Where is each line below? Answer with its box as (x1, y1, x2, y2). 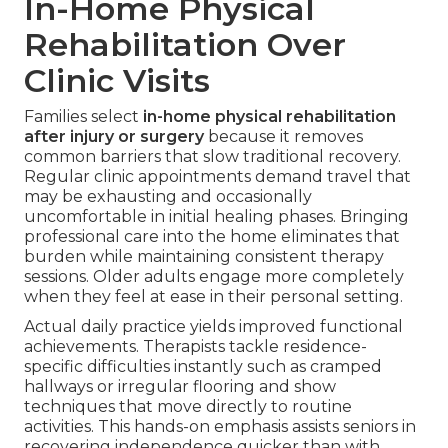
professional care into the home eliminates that (24, 227, 400, 247)
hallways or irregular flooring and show (24, 377, 336, 397)
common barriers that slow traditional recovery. (24, 147, 401, 167)
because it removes (204, 127, 363, 147)
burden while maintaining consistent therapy (24, 247, 384, 267)
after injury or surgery (24, 127, 204, 147)
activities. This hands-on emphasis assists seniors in (24, 417, 416, 437)
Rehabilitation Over (24, 25, 346, 65)
